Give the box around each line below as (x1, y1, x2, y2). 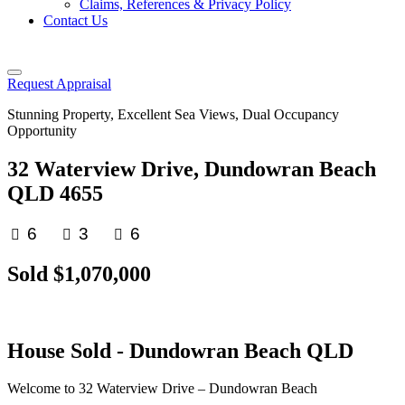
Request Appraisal (7, 76, 111, 91)
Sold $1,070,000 (7, 261, 151, 286)
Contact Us (43, 13, 108, 28)
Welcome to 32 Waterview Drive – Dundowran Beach (7, 381, 317, 397)
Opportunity (7, 123, 77, 138)
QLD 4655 (7, 181, 103, 205)
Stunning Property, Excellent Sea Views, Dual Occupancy (7, 107, 339, 122)
